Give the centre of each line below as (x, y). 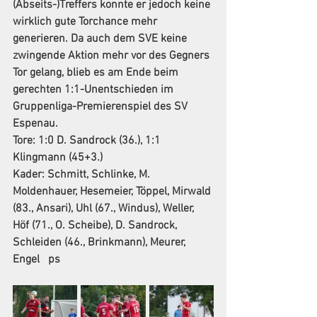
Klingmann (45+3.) (58, 158)
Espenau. (35, 124)
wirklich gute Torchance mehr (86, 22)
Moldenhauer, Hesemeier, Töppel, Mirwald (113, 192)
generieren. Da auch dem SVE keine (101, 39)
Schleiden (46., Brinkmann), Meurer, (100, 243)
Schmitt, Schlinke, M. (99, 175)
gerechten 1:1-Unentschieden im (94, 90)
